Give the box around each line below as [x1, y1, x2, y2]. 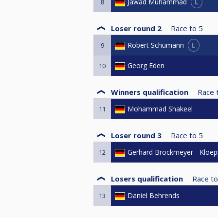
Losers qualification [111, 173, 183, 183]
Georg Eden [127, 60, 164, 70]
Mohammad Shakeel [127, 104, 193, 113]
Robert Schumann [127, 40, 184, 50]
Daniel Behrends [127, 190, 180, 200]
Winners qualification [111, 87, 188, 97]
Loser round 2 [111, 23, 162, 33]
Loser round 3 [111, 130, 162, 140]
